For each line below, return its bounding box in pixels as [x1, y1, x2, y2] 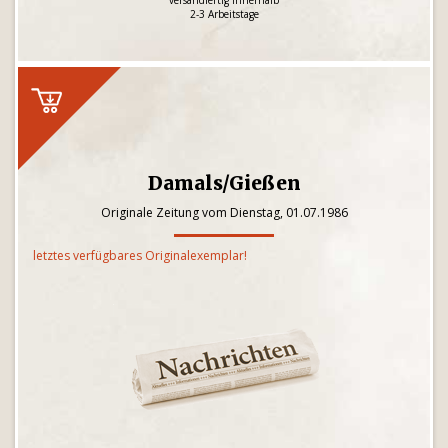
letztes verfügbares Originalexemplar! [33, 247, 247, 264]
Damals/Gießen [147, 171, 301, 195]
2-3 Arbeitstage [189, 7, 259, 21]
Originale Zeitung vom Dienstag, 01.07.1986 [100, 204, 348, 221]
